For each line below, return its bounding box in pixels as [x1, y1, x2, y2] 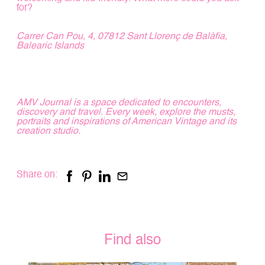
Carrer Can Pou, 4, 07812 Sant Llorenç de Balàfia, [17, 31, 227, 41]
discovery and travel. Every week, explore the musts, [17, 107, 235, 117]
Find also [104, 233, 161, 248]
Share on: [17, 170, 57, 180]
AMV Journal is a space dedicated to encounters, [17, 98, 221, 108]
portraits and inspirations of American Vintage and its [17, 117, 237, 127]
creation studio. [17, 126, 80, 136]
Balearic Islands [17, 41, 84, 51]
